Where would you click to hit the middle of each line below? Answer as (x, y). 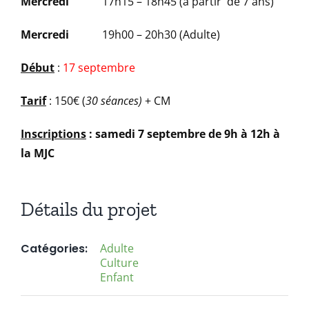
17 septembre (99, 68)
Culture (119, 263)
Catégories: (54, 249)
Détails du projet (89, 209)
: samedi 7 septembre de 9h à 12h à (183, 134)
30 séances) (114, 101)
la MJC (38, 153)
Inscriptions (53, 134)
